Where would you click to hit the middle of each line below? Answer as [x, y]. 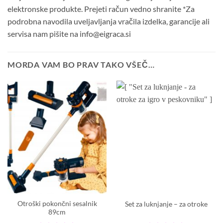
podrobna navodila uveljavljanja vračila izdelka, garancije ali [109, 21]
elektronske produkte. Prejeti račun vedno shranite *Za [101, 8]
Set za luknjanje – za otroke [166, 204]
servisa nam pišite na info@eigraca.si [69, 33]
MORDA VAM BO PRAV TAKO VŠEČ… [81, 64]
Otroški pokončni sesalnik [57, 204]
